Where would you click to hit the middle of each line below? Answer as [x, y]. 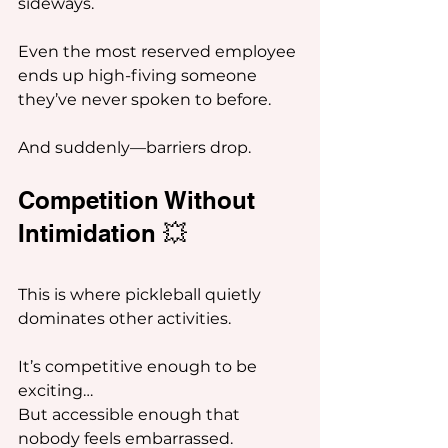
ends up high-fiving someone [139, 75]
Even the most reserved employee [159, 51]
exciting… [55, 390]
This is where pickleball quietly [141, 294]
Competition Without [140, 200]
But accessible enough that [131, 414]
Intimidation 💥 [102, 233]
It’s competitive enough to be [139, 366]
